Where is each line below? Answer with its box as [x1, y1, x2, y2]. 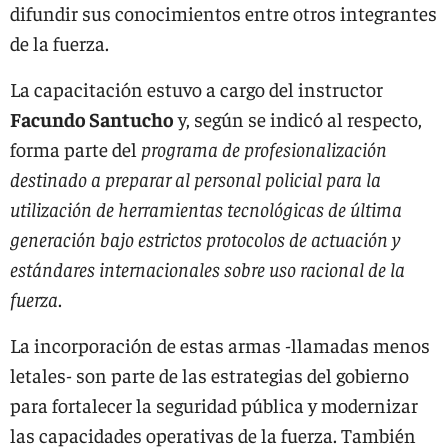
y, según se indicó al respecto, [174, 106, 422, 131]
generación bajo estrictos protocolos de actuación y [10, 226, 400, 251]
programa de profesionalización [141, 136, 387, 161]
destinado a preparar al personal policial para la [10, 166, 381, 191]
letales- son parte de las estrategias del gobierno [10, 362, 409, 387]
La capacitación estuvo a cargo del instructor [10, 76, 383, 101]
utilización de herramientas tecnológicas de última [10, 196, 402, 221]
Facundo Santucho [10, 106, 174, 131]
